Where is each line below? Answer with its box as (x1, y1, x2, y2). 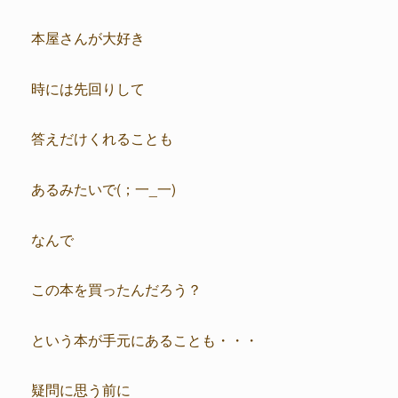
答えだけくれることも (31, 128, 173, 148)
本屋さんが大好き (31, 28, 145, 48)
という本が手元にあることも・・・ (31, 329, 259, 349)
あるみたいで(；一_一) (31, 178, 176, 198)
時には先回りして (31, 77, 145, 98)
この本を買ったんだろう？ (31, 279, 202, 299)
